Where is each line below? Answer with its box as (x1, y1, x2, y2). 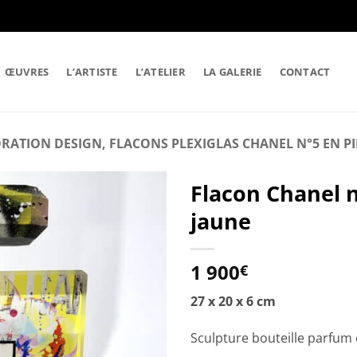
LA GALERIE (202, 65, 262, 79)
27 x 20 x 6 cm (190, 292, 276, 310)
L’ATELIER (135, 65, 186, 79)
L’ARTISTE (66, 65, 118, 79)
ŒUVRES (4, 65, 49, 79)
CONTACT (279, 65, 331, 79)
